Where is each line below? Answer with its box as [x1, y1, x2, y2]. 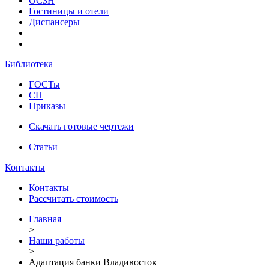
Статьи [29, 141, 58, 152]
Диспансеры [29, 16, 80, 27]
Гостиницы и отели [29, 5, 109, 16]
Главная [29, 213, 61, 224]
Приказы [29, 100, 65, 111]
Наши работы [29, 235, 85, 246]
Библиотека [5, 58, 53, 69]
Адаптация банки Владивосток [29, 256, 157, 267]
